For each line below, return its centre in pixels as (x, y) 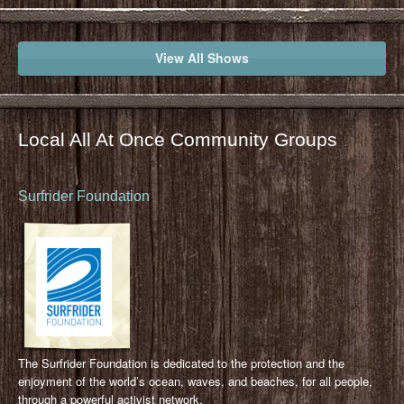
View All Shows (202, 57)
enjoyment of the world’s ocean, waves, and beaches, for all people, (195, 381)
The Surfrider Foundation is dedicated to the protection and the (181, 363)
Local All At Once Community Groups (178, 139)
